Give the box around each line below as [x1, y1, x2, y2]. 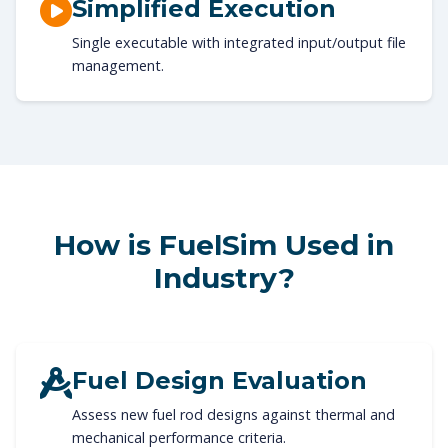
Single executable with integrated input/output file [72, 32, 406, 52]
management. [72, 55, 164, 75]
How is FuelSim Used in [54, 227, 394, 262]
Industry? [153, 260, 295, 295]
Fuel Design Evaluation [72, 365, 367, 395]
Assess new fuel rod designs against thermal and [72, 404, 395, 424]
